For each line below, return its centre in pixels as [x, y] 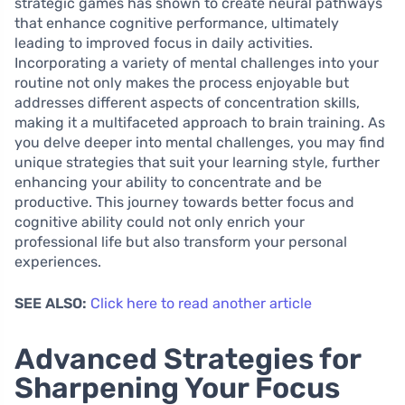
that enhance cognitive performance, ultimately [177, 23]
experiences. [58, 261]
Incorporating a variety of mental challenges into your [197, 62]
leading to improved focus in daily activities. [164, 42]
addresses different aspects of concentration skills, [187, 102]
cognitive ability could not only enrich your [160, 221]
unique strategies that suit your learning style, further [197, 162]
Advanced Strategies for [188, 358]
